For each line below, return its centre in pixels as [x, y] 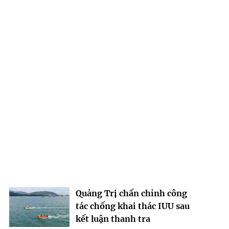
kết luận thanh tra [113, 219]
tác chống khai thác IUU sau [132, 206]
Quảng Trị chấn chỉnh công [131, 193]
